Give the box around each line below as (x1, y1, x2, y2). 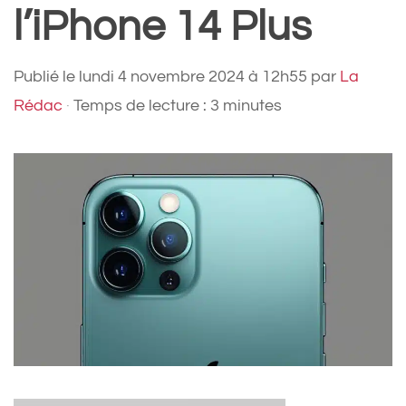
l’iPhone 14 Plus (14, 5, 312, 50)
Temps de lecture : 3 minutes (73, 97, 282, 115)
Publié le (14, 68, 79, 86)
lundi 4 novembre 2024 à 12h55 (79, 68, 307, 86)
